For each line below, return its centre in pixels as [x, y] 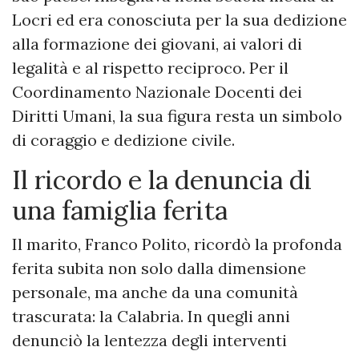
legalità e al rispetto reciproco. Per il [150, 68]
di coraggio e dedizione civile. [123, 140]
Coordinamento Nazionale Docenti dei [157, 92]
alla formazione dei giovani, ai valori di [157, 44]
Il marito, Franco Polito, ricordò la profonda [177, 244]
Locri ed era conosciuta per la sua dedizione [179, 20]
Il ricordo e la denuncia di [162, 180]
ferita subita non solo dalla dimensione [159, 268]
